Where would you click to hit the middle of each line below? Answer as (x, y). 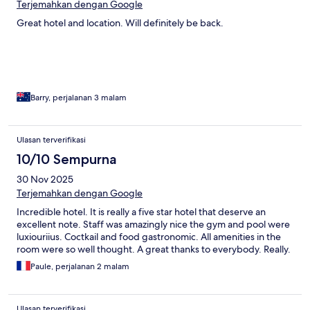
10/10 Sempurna (67, 159)
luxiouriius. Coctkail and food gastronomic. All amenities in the (149, 237)
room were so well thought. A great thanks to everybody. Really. (154, 249)
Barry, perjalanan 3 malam (79, 98)
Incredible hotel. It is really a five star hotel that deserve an (141, 212)
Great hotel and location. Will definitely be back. (120, 23)
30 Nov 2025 (45, 180)
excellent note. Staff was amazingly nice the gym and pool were (153, 225)
